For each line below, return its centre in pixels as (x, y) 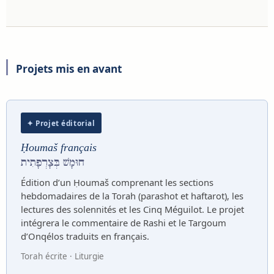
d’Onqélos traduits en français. (85, 236)
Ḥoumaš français (58, 148)
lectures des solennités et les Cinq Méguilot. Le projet (132, 209)
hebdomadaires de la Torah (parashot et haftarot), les (132, 195)
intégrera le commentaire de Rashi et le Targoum (123, 222)
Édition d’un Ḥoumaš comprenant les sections (117, 182)
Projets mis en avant (69, 69)
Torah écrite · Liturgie (62, 257)
